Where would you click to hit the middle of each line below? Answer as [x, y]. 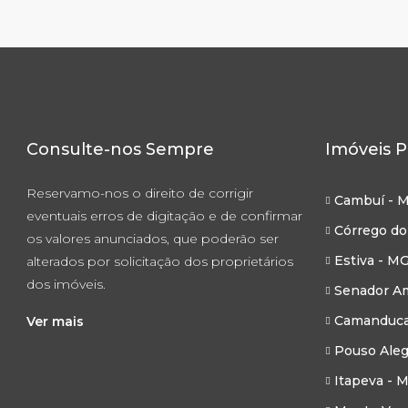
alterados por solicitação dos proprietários [160, 261]
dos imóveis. [66, 284]
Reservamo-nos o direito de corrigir [140, 193]
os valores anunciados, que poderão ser [153, 239]
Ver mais [55, 321]
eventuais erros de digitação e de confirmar [164, 216]
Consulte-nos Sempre [120, 149]
